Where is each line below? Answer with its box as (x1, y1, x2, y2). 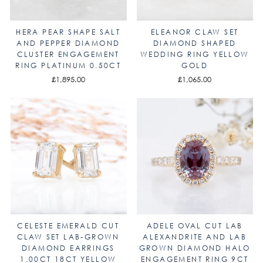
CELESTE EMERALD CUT (17, 221, 120, 231)
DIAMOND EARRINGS (22, 243, 115, 253)
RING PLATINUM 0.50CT (15, 60, 122, 70)
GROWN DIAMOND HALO (139, 243, 251, 253)
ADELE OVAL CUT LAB (146, 221, 243, 231)
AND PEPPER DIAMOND (16, 38, 120, 48)
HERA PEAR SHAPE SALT (16, 26, 121, 37)
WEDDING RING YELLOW (140, 49, 249, 59)
